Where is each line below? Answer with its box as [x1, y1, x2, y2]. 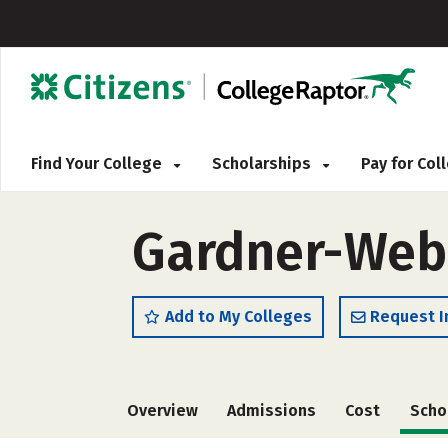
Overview [127, 401, 198, 420]
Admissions [227, 401, 317, 420]
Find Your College [31, 154, 166, 173]
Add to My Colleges [165, 307, 312, 326]
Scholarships [212, 154, 315, 173]
